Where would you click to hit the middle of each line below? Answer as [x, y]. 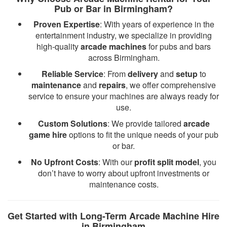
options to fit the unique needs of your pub [143, 135]
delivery [143, 74]
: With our [116, 162]
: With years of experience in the [157, 24]
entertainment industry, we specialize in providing [124, 35]
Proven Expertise [66, 24]
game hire [48, 135]
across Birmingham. [124, 58]
